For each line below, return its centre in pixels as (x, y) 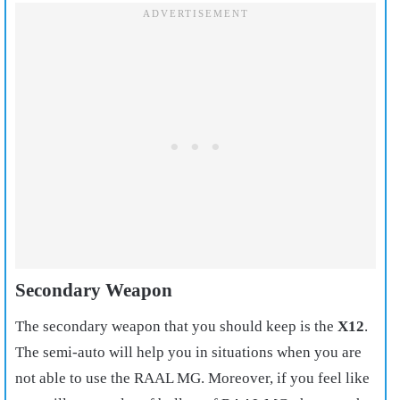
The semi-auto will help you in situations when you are (188, 352)
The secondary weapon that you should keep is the (176, 326)
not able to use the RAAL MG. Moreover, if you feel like (192, 378)
